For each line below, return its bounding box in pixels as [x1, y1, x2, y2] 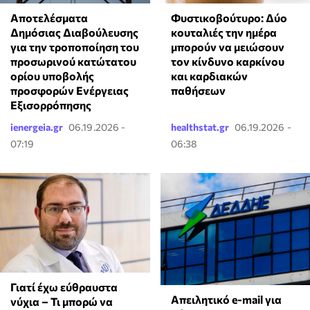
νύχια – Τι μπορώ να [10, 295, 113, 309]
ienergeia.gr [10, 120, 63, 133]
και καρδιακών [170, 69, 248, 82]
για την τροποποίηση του [10, 39, 139, 53]
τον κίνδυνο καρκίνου [170, 54, 284, 68]
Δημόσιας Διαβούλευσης [10, 25, 138, 39]
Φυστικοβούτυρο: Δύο [170, 10, 287, 24]
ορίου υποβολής [10, 69, 94, 82]
